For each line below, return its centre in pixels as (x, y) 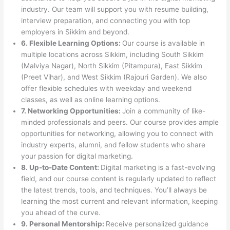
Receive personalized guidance (157, 224)
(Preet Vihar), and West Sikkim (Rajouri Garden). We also (114, 77)
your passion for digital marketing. (77, 156)
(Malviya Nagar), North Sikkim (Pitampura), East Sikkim (112, 65)
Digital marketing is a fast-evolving (158, 167)
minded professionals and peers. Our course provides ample (120, 122)
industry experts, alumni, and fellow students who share (113, 145)
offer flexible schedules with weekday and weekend (107, 88)
